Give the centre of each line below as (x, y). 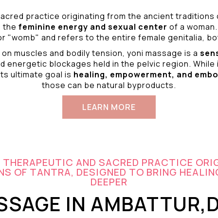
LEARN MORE (109, 107)
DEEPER (109, 182)
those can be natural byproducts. (109, 85)
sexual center (138, 27)
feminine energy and (63, 27)
